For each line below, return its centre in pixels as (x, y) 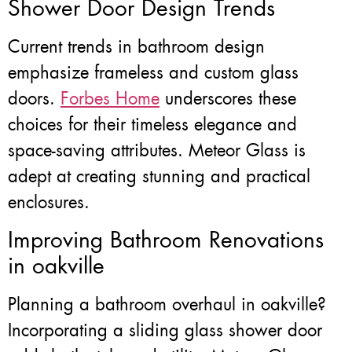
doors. (34, 99)
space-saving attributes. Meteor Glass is (157, 151)
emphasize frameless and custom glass (153, 73)
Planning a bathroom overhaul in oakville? (167, 304)
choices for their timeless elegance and (152, 125)
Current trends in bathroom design (136, 47)
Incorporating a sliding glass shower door (165, 330)
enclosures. (49, 203)
